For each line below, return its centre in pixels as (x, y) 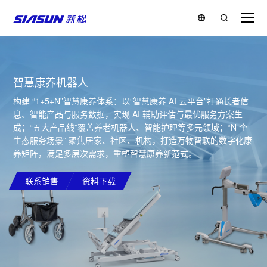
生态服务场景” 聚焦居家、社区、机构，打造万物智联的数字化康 (133, 140)
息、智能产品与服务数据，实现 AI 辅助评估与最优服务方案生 (128, 114)
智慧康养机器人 (51, 83)
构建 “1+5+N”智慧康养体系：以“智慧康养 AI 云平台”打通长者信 (131, 101)
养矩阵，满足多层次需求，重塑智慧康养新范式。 (105, 153)
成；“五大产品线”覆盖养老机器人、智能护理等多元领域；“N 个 (131, 127)
